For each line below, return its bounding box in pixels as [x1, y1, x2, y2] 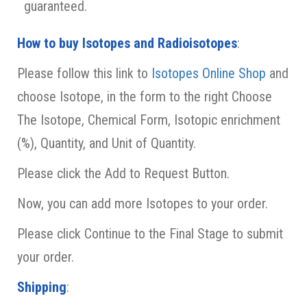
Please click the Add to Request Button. [17, 164, 230, 182]
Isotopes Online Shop [151, 64, 266, 82]
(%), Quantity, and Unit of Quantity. [17, 134, 199, 151]
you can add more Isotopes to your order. [47, 195, 271, 212]
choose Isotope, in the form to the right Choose [17, 88, 272, 105]
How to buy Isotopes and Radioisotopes [17, 34, 237, 51]
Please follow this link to [17, 64, 151, 82]
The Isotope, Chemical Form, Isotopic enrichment [17, 111, 280, 128]
